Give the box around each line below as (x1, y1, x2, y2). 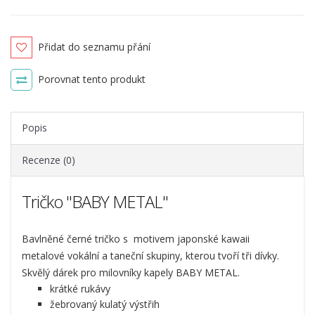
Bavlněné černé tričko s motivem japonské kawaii (22, 231, 250, 245)
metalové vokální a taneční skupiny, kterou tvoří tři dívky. (22, 248, 279, 262)
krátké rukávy (50, 281, 110, 295)
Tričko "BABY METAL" (22, 190, 168, 213)
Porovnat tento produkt (38, 72, 146, 86)
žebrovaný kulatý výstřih (50, 297, 160, 311)
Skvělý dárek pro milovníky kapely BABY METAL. (22, 265, 240, 279)
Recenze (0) (22, 153, 75, 167)
